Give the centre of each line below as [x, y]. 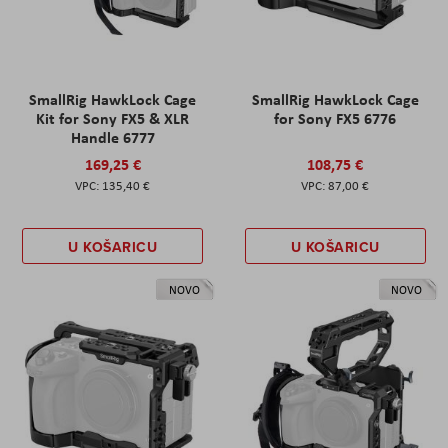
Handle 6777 [112, 136]
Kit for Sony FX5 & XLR [113, 117]
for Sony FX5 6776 [335, 117]
